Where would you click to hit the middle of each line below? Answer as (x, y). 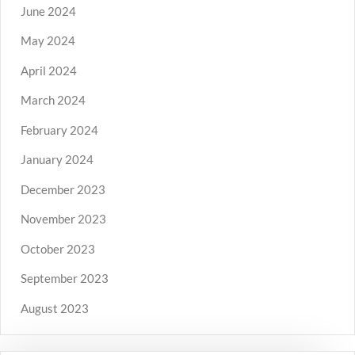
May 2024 (48, 41)
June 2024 (48, 11)
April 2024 (49, 70)
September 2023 (65, 279)
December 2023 (63, 189)
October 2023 (58, 248)
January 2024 (57, 160)
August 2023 (55, 308)
